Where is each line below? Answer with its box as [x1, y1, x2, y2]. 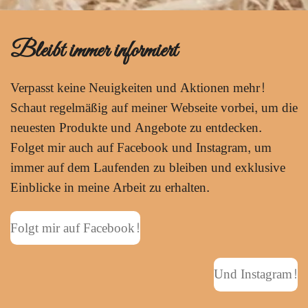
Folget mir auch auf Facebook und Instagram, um [10, 136, 272, 160]
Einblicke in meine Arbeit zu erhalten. [10, 176, 210, 200]
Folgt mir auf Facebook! [10, 216, 140, 240]
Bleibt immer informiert [10, 36, 177, 66]
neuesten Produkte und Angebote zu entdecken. [10, 116, 262, 140]
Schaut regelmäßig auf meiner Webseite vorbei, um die [10, 96, 298, 120]
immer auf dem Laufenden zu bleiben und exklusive [10, 156, 285, 180]
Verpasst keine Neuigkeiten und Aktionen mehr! [10, 76, 265, 100]
